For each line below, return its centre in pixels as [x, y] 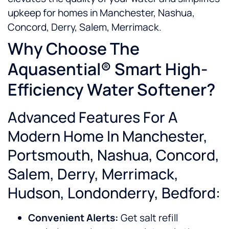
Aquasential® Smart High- [108, 69]
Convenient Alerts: [73, 218]
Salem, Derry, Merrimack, [93, 174]
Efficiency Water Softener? [111, 90]
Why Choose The [74, 49]
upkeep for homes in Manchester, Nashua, [101, 13]
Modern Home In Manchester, [108, 136]
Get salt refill [148, 218]
